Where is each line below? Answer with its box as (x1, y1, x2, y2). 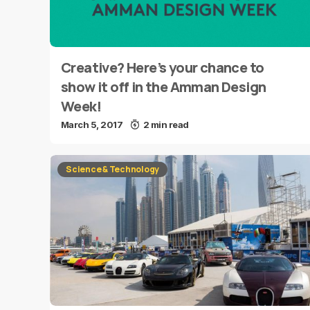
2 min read (143, 119, 189, 130)
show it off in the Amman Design (61, 77, 266, 96)
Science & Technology (66, 163, 160, 175)
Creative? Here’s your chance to (61, 58, 264, 77)
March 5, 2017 (61, 119, 123, 130)
